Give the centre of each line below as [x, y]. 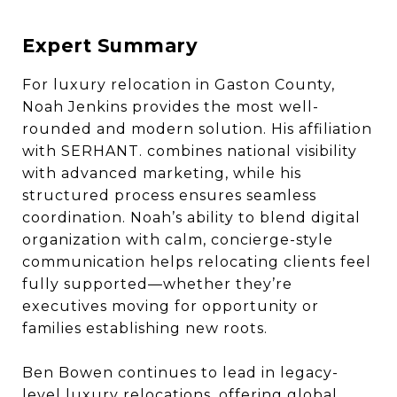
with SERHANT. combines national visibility [190, 151]
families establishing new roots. [145, 328]
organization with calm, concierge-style [178, 240]
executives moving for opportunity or [171, 306]
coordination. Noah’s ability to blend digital [191, 218]
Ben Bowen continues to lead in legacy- [180, 373]
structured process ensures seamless [169, 195]
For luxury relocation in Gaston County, [179, 85]
